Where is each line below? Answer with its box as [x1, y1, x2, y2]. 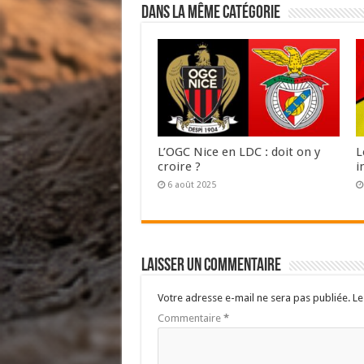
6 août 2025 [167, 179, 216, 190]
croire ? [157, 158, 201, 174]
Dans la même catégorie [141, 3, 280, 23]
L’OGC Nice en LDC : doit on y [157, 144, 320, 159]
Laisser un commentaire [141, 256, 281, 275]
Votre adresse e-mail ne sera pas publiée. [157, 291, 350, 304]
